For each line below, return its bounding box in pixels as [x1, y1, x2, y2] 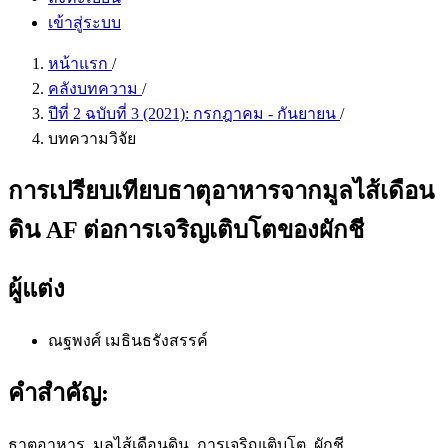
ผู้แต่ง [8, 275, 65, 302]
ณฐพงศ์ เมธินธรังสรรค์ [48, 331, 208, 349]
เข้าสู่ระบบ [48, 14, 121, 31]
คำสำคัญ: [8, 379, 109, 406]
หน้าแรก [48, 55, 112, 72]
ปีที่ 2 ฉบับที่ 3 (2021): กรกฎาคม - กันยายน [48, 105, 340, 122]
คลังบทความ [48, 80, 142, 97]
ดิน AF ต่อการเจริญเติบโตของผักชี [8, 216, 364, 243]
